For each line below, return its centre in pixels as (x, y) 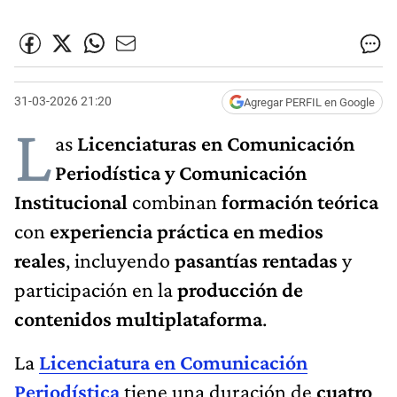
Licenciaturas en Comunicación (216, 143)
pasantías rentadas (256, 260)
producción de (240, 289)
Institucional (71, 201)
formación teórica (300, 201)
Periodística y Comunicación (181, 172)
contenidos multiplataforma (138, 318)
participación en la (96, 289)
